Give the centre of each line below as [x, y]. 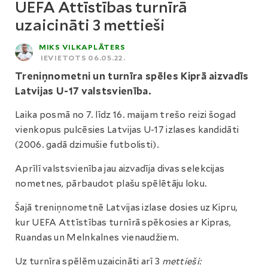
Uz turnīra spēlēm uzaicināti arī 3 [89, 261]
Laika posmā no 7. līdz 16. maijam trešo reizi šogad [126, 115]
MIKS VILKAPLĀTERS [82, 47]
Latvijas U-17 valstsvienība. [83, 91]
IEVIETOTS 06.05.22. [83, 58]
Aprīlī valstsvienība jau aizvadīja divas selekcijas [120, 169]
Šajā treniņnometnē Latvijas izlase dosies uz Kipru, [127, 208]
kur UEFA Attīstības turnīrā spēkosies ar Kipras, [123, 223]
